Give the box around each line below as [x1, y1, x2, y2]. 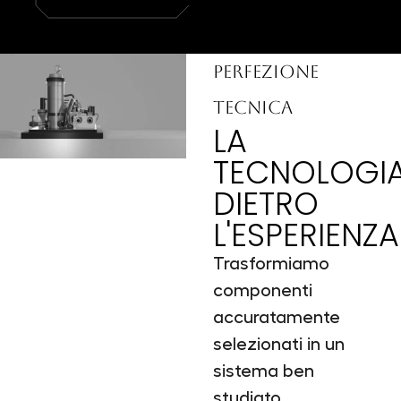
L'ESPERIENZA [212, 213, 399, 257]
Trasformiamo [212, 255, 329, 273]
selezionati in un [212, 336, 345, 354]
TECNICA [212, 97, 293, 118]
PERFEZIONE [212, 61, 323, 82]
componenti [212, 282, 312, 300]
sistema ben [212, 363, 314, 380]
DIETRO [212, 182, 328, 226]
